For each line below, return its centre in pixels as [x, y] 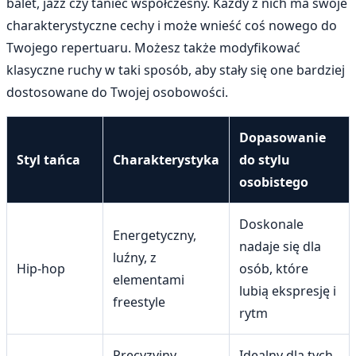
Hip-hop [41, 269]
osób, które [274, 269]
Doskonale [271, 224]
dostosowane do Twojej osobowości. [117, 93]
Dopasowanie [282, 138]
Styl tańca [48, 160]
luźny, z [135, 258]
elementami [149, 280]
